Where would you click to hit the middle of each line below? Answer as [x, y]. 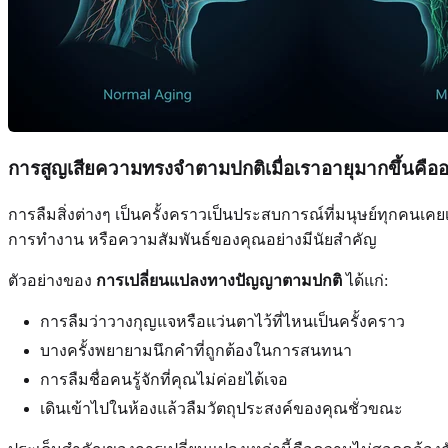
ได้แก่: [365, 281]
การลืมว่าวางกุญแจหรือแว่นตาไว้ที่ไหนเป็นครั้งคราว [222, 322]
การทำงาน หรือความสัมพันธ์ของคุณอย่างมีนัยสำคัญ [192, 240]
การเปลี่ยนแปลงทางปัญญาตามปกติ [219, 281]
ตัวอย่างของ [52, 281]
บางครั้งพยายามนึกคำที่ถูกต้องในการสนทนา [196, 351]
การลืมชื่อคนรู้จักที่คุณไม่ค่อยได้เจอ [164, 380]
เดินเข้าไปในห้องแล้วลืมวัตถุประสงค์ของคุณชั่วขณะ [221, 409]
